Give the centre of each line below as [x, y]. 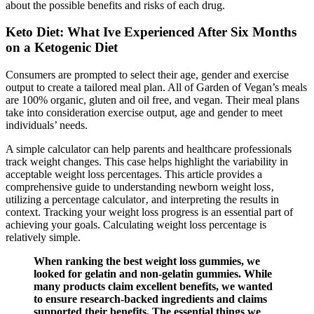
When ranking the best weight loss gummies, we [147, 261]
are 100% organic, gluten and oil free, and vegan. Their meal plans [152, 100]
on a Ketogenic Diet [62, 48]
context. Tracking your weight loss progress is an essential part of [149, 212]
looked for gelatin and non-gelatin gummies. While [153, 274]
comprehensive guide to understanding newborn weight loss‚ [140, 187]
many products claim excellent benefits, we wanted [153, 287]
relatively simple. [43, 238]
